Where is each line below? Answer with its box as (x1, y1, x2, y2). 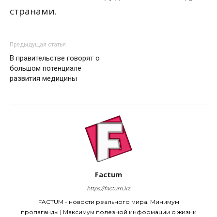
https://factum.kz (87, 185, 130, 192)
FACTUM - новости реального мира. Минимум (38, 198, 179, 205)
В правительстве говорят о (10, 54, 100, 62)
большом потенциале (10, 64, 81, 73)
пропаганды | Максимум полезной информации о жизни (20, 208, 197, 216)
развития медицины (10, 74, 77, 83)
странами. (10, 5, 57, 17)
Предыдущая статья (10, 41, 66, 48)
